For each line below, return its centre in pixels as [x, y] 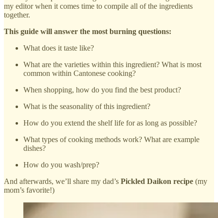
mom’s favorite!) [29, 190]
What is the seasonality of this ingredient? [87, 106]
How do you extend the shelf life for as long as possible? [110, 123]
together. [17, 15]
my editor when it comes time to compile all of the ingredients [98, 6]
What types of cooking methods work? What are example [111, 139]
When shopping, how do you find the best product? [102, 90]
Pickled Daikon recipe [157, 181]
